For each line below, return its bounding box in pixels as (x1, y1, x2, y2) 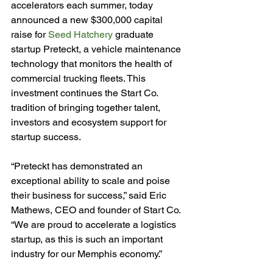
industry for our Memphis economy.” (11, 248, 162, 260)
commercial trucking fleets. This (11, 73, 148, 84)
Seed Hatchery (48, 29, 113, 40)
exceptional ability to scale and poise (11, 175, 172, 186)
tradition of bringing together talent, (11, 102, 163, 113)
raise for (11, 29, 48, 40)
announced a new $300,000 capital (11, 14, 165, 26)
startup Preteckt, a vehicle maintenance (11, 43, 183, 55)
